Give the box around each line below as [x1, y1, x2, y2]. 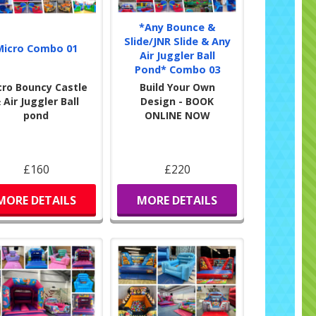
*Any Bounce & [139, 20, 216, 35]
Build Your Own [139, 80, 215, 95]
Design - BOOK [140, 95, 214, 109]
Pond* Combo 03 [134, 63, 220, 77]
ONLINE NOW [144, 109, 210, 123]
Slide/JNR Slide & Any [123, 35, 231, 49]
